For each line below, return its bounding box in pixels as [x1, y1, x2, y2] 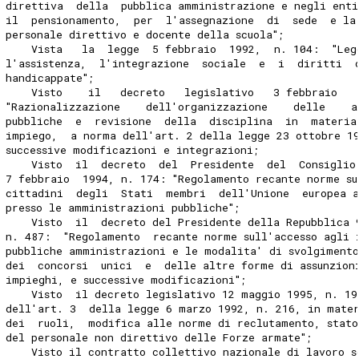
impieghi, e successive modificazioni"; [6, 272, 248, 287]
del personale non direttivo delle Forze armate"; [6, 329, 313, 345]
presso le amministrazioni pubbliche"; [6, 200, 241, 215]
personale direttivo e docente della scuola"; [6, 26, 285, 42]
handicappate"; [6, 70, 95, 85]
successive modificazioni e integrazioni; [6, 142, 260, 157]
